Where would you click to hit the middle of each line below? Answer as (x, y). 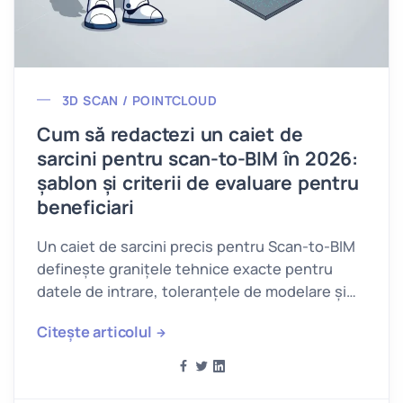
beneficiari (85, 206)
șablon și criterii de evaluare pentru (198, 182)
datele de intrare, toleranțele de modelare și (192, 291)
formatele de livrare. (107, 313)
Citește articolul (94, 331)
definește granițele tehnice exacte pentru (185, 269)
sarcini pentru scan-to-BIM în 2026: (197, 158)
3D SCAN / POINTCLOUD (139, 100)
